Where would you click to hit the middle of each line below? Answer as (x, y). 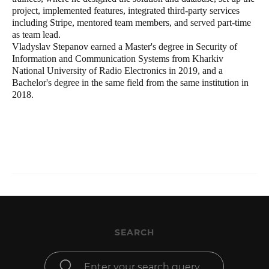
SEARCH (134, 232)
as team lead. (36, 35)
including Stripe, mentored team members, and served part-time (131, 23)
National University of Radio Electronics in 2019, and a (117, 71)
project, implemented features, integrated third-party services (126, 11)
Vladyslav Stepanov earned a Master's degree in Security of (125, 47)
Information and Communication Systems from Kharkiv (118, 59)
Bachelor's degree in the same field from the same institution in (130, 83)
